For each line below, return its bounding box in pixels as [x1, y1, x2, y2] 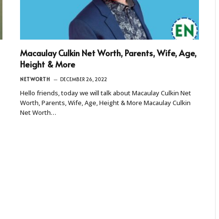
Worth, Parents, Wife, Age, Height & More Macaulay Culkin [20, 98, 191, 107]
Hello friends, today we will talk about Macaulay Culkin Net [20, 88, 191, 97]
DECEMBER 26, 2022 [60, 75, 107, 83]
